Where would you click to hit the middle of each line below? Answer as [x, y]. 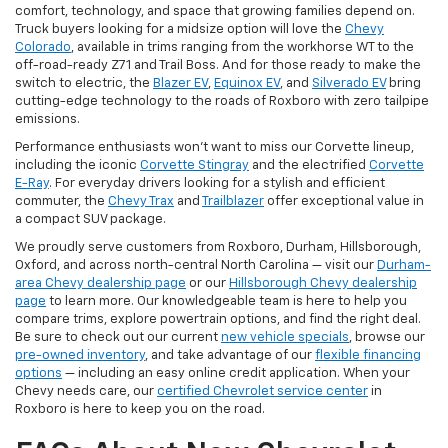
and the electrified [309, 166]
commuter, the [61, 202]
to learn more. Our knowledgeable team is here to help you [226, 302]
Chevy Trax [141, 202]
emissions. [47, 120]
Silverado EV [349, 84]
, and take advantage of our [230, 356]
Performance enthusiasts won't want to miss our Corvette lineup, [214, 148]
